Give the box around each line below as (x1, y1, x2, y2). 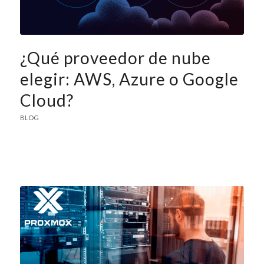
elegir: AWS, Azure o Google (19, 68, 239, 89)
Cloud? (19, 90, 74, 110)
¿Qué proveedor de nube (19, 47, 211, 68)
